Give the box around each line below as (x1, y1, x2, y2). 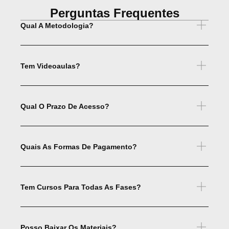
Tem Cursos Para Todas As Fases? (20, 182, 141, 191)
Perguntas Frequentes (50, 6, 179, 20)
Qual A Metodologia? (20, 21, 94, 30)
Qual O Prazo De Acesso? (20, 102, 109, 110)
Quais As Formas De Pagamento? (20, 142, 137, 151)
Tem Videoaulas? (20, 61, 80, 70)
